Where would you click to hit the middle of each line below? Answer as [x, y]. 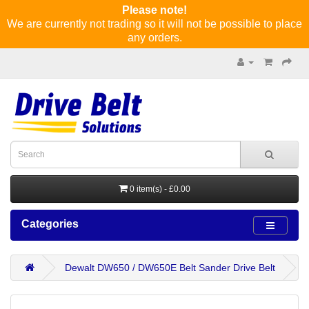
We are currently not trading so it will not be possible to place [154, 24]
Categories [50, 224]
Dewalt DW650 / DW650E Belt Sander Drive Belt [170, 268]
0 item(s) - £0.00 [160, 189]
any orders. [154, 38]
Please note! [154, 10]
